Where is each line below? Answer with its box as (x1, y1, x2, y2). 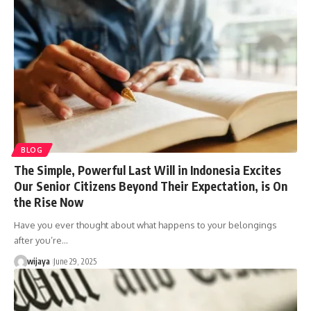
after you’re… (14, 234, 68, 246)
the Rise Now (14, 194, 83, 210)
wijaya (26, 255, 50, 267)
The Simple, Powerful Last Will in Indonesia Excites (14, 162, 281, 178)
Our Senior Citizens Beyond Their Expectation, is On (14, 178, 287, 194)
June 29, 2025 (53, 255, 96, 267)
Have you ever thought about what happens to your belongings (14, 219, 277, 230)
